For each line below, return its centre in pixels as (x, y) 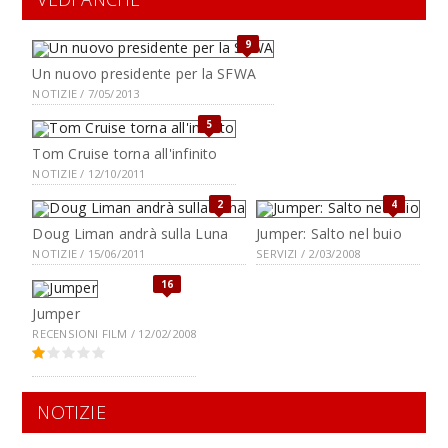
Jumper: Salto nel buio (329, 233)
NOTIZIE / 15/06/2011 (89, 253)
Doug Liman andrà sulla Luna (130, 233)
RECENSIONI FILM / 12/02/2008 (114, 333)
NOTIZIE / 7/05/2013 (86, 93)
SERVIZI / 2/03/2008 (308, 253)
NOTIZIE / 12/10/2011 (89, 173)
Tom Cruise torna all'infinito (125, 153)
